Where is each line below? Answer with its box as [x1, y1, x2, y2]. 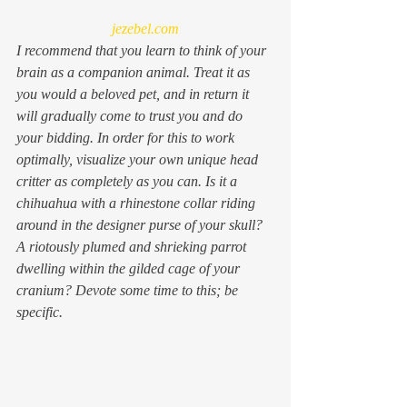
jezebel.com [112, 20, 179, 36]
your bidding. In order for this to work [16, 129, 238, 145]
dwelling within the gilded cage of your [16, 260, 243, 276]
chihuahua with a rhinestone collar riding [16, 194, 259, 211]
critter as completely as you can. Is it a [16, 173, 241, 189]
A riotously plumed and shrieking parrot [16, 238, 250, 254]
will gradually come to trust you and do [16, 107, 246, 124]
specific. [16, 303, 63, 320]
